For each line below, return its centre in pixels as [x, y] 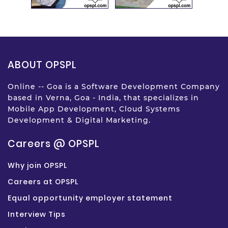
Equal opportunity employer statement [90, 198]
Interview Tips [37, 215]
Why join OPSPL [37, 166]
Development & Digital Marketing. [79, 120]
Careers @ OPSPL [54, 144]
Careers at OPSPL [43, 182]
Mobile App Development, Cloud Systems [94, 109]
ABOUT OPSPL [42, 65]
